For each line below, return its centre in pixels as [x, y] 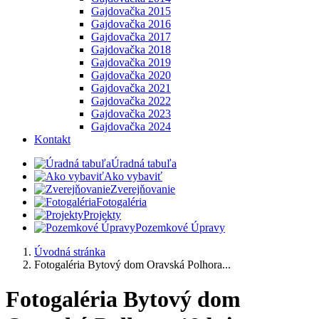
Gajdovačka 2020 [131, 75]
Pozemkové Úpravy [180, 228]
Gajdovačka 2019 [131, 62]
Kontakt [52, 139]
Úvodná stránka [70, 252]
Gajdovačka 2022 [131, 101]
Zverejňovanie [143, 189]
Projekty [102, 215]
